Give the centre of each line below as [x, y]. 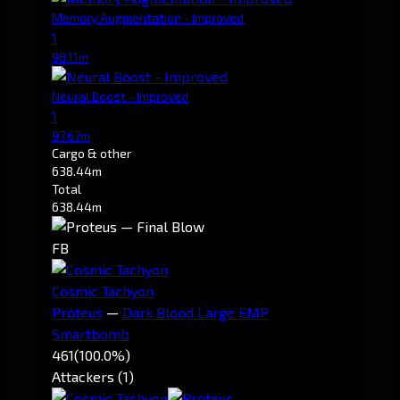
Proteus [77, 312]
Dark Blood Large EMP [196, 312]
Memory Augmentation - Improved [148, 17]
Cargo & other [92, 153]
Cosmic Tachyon [103, 290]
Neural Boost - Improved [120, 96]
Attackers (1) [93, 376]
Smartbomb [91, 333]
